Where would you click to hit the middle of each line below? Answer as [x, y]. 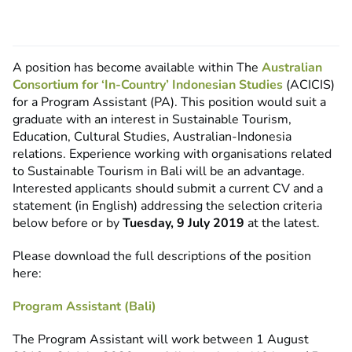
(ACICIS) [309, 85]
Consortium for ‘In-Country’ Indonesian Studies [148, 85]
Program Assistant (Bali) [84, 307]
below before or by [68, 224]
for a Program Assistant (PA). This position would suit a [169, 103]
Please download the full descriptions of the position [162, 257]
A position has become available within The [137, 68]
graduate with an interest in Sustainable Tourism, [152, 120]
